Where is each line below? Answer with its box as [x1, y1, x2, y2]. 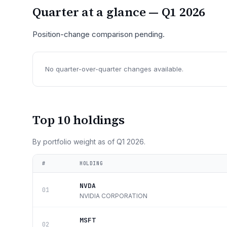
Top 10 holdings [32, 111, 125, 128]
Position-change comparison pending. [32, 29, 165, 39]
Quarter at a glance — [32, 4, 162, 20]
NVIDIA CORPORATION [80, 192, 147, 200]
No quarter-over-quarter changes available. [45, 65, 183, 73]
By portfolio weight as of [32, 137, 117, 146]
